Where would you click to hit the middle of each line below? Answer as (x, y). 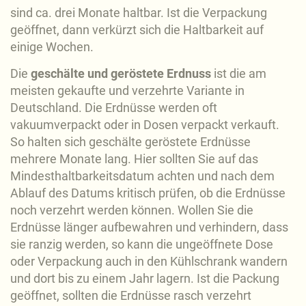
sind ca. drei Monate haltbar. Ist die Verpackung (139, 13)
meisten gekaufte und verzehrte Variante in (127, 90)
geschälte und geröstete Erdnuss (121, 73)
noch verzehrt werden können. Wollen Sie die (132, 210)
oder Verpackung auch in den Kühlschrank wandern (149, 261)
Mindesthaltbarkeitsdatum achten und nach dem (142, 176)
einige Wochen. (52, 47)
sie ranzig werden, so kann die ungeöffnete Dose (142, 244)
